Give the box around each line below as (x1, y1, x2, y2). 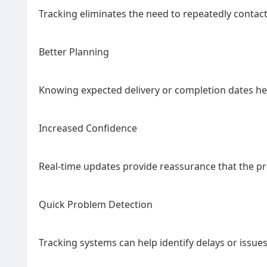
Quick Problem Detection (39, 198, 153, 211)
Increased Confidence (39, 122, 137, 135)
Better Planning (39, 45, 109, 58)
